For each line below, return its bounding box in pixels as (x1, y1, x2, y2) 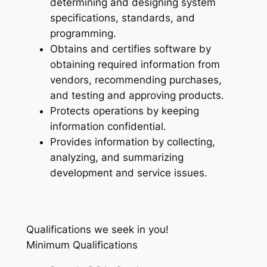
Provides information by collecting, (49, 136, 215, 148)
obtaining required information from (49, 58, 220, 71)
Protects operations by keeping (49, 105, 199, 117)
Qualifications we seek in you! (26, 223, 169, 236)
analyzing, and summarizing (49, 151, 184, 164)
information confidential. (49, 120, 166, 133)
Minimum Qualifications (26, 239, 138, 252)
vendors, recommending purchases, (49, 74, 222, 86)
